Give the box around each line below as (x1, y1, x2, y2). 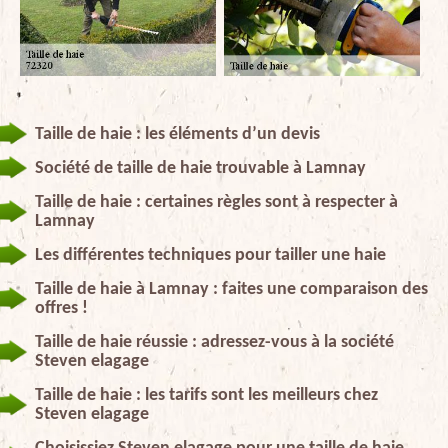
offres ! (35, 298, 88, 318)
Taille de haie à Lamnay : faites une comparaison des (35, 279, 428, 299)
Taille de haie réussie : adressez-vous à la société (35, 332, 394, 352)
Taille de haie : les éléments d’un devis (35, 124, 320, 144)
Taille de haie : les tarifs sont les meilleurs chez (35, 385, 378, 405)
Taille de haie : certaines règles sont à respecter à (35, 192, 398, 212)
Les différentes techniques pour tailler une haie (35, 245, 386, 265)
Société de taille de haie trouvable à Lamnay (35, 158, 366, 178)
